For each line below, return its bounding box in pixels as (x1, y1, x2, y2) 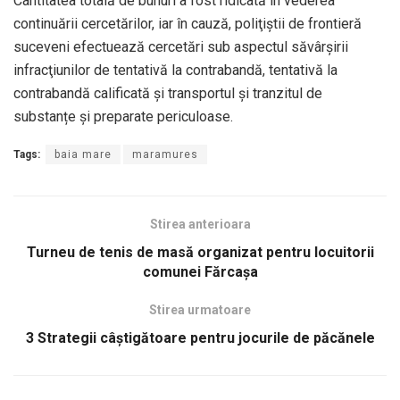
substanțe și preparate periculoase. (13, 108, 233, 126)
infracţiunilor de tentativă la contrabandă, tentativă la (13, 62, 337, 79)
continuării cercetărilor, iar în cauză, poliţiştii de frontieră (13, 15, 362, 33)
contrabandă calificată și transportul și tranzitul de (13, 85, 322, 103)
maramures (132, 148, 198, 162)
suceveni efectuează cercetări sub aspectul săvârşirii (13, 38, 348, 56)
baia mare (54, 148, 112, 162)
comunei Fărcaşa (142, 263, 258, 281)
